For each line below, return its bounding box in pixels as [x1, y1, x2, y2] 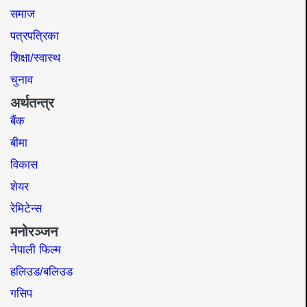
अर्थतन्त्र [10, 95, 54, 110]
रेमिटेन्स [10, 201, 42, 215]
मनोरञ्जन [10, 223, 58, 239]
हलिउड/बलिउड [10, 265, 73, 278]
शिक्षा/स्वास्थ [10, 51, 60, 64]
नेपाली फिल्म [10, 243, 61, 256]
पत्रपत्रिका [10, 29, 59, 42]
